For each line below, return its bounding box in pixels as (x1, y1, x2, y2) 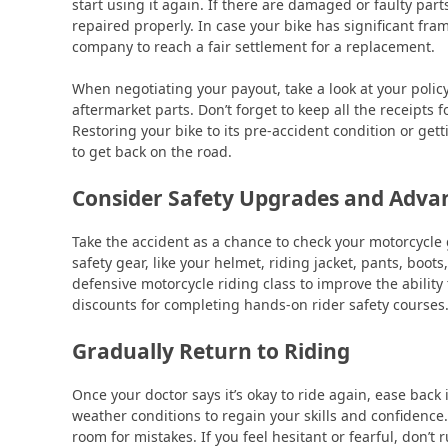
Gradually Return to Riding (72, 336, 350, 365)
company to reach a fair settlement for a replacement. (72, 36, 435, 56)
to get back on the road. (72, 141, 232, 161)
